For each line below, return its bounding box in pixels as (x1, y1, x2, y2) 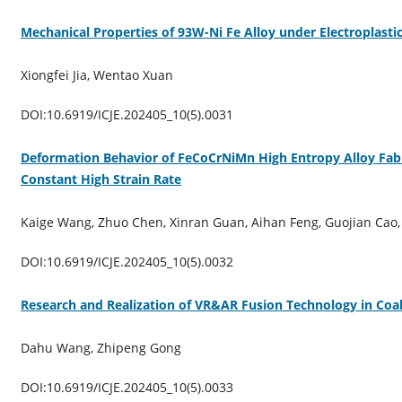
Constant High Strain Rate (20, 170, 181, 188)
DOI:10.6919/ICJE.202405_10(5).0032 (20, 252, 233, 270)
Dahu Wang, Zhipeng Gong (20, 338, 181, 356)
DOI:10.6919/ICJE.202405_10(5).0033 (20, 378, 233, 396)
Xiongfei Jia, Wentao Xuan (20, 66, 173, 83)
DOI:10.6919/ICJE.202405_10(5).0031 (20, 105, 233, 123)
